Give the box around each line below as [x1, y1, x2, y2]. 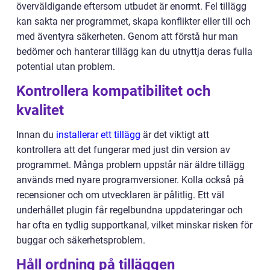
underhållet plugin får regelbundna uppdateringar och [16, 204, 243, 216]
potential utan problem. [16, 60, 115, 72]
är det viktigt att [140, 128, 209, 140]
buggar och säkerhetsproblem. [16, 234, 145, 246]
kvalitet [16, 101, 64, 119]
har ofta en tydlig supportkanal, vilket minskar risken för [16, 219, 253, 231]
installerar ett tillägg [56, 128, 140, 140]
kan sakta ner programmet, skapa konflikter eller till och [16, 15, 251, 27]
